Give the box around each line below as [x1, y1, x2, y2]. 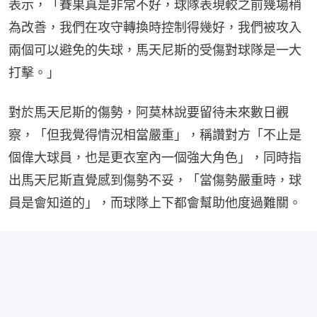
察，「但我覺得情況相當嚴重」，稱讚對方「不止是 [8, 127, 301, 143]
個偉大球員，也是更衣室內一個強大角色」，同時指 [8, 150, 301, 166]
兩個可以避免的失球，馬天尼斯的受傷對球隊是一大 [8, 42, 301, 58]
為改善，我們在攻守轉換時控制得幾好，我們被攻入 [8, 20, 301, 35]
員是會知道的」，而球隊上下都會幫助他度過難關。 [8, 195, 301, 211]
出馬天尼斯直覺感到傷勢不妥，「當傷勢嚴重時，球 [8, 173, 301, 188]
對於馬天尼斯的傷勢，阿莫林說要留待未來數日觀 [8, 105, 289, 120]
